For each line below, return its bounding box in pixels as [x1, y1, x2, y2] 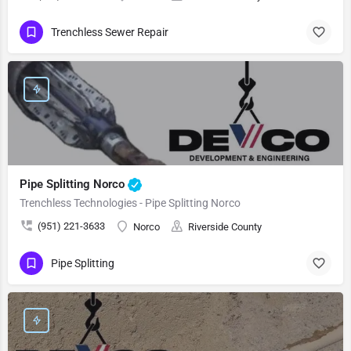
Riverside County [188, 221, 262, 233]
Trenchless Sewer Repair [51, 25, 168, 38]
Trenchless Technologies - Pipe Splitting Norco [20, 197, 241, 209]
